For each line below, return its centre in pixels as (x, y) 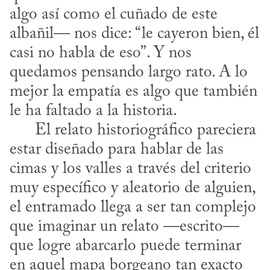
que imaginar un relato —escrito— (124, 227)
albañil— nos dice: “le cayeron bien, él (134, 34)
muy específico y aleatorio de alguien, (132, 188)
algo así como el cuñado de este (114, 14)
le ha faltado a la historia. (93, 111)
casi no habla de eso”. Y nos (101, 53)
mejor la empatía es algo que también (133, 92)
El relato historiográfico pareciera (22, 130)
